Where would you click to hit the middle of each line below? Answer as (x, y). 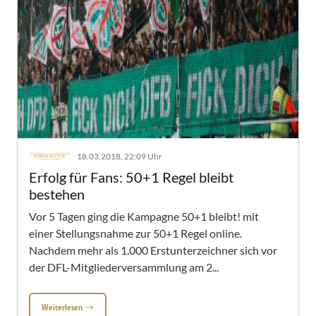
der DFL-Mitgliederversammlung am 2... (124, 267)
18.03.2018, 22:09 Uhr (120, 156)
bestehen (57, 194)
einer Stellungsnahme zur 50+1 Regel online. (135, 233)
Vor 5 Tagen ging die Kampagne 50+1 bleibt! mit (144, 216)
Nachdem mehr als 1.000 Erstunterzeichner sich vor (153, 250)
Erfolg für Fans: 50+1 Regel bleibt (131, 177)
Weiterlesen (62, 307)
